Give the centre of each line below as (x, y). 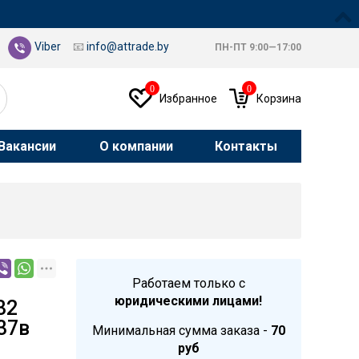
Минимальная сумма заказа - (181, 331)
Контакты (246, 146)
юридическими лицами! (189, 301)
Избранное (188, 99)
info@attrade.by (128, 47)
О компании (137, 146)
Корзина (279, 99)
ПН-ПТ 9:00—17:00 (258, 48)
